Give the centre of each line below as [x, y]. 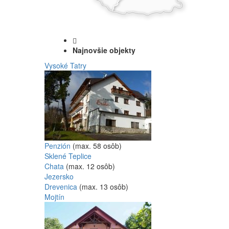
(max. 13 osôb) [104, 187]
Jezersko [59, 176]
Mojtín [54, 197]
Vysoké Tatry [65, 65]
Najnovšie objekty [104, 50]
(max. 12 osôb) [90, 166]
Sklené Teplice [68, 156]
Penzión [58, 146]
